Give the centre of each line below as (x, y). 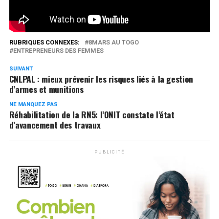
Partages (173, 26)
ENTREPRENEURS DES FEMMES (58, 50)
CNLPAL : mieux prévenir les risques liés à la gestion (101, 78)
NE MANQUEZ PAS (33, 104)
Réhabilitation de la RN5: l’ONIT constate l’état (92, 114)
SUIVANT (21, 68)
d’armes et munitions (46, 89)
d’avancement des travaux (55, 124)
